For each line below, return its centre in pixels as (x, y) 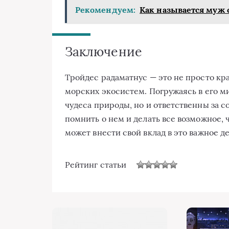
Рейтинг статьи (96, 164)
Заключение (104, 52)
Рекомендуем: (105, 10)
